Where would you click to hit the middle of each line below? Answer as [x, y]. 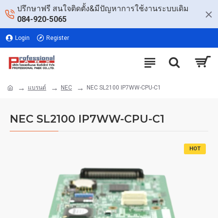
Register [58, 38]
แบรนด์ [37, 88]
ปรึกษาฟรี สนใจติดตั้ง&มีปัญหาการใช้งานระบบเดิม [103, 9]
